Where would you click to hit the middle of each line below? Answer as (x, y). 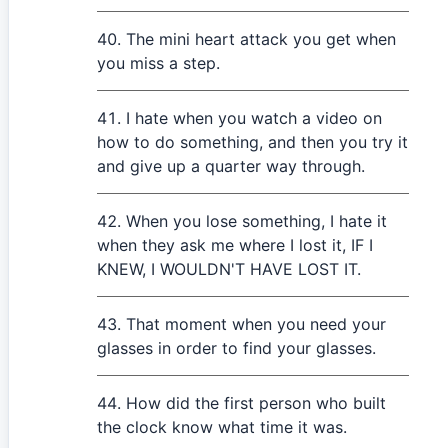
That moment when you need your (256, 324)
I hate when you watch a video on (254, 118)
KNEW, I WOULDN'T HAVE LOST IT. (229, 269)
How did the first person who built (256, 403)
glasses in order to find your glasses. (236, 348)
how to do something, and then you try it (252, 142)
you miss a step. (158, 63)
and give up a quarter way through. (231, 166)
